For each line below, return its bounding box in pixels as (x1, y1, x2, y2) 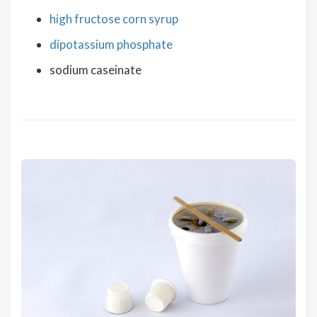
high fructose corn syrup (50, 11, 178, 26)
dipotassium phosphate (50, 37, 173, 52)
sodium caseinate (50, 62, 142, 77)
